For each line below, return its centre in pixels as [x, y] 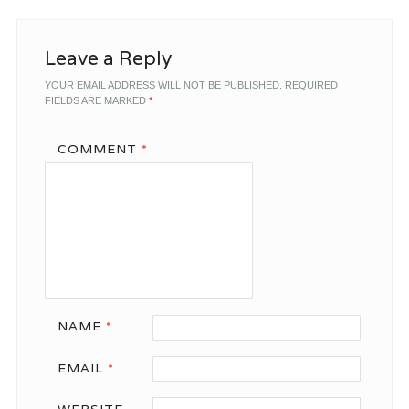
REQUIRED [311, 85]
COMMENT [99, 149]
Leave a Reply [108, 58]
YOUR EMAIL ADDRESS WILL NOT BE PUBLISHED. [163, 85]
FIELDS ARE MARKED [96, 101]
